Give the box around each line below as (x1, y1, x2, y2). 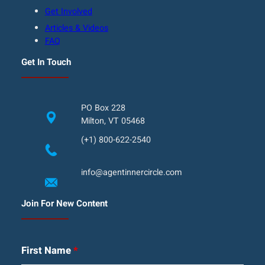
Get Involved (44, 5, 92, 18)
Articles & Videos (44, 22, 108, 35)
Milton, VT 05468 (80, 114, 145, 127)
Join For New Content (21, 197, 108, 211)
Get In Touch (21, 55, 71, 69)
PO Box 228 (80, 101, 125, 114)
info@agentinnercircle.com (80, 166, 182, 179)
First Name (21, 243, 73, 258)
